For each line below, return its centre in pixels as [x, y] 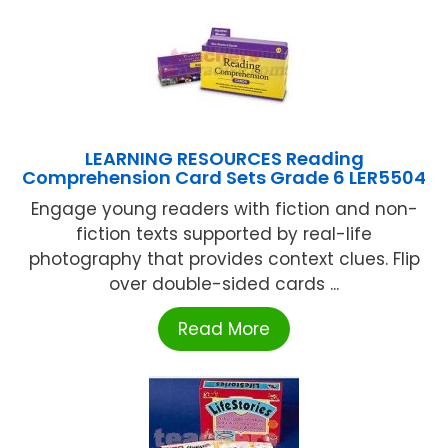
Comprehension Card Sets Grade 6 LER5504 [224, 177]
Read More [224, 328]
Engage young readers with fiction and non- [224, 208]
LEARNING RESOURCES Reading [224, 158]
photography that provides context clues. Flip [224, 258]
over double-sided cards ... [224, 283]
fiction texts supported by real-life [224, 233]
